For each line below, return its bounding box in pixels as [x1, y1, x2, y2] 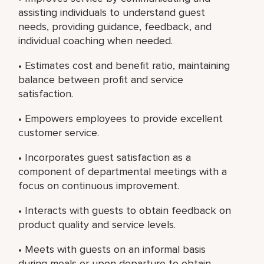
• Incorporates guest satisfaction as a [18, 150, 192, 164]
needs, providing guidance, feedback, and [18, 19, 212, 33]
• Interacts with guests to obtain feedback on [18, 203, 232, 217]
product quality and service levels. [18, 217, 176, 231]
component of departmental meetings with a [18, 164, 227, 178]
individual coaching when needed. [18, 34, 173, 47]
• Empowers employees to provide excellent [18, 111, 223, 125]
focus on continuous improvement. [18, 179, 180, 192]
